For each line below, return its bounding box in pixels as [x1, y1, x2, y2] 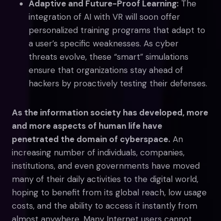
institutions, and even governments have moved [12, 160, 200, 171]
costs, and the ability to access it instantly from [12, 200, 197, 211]
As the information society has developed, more [12, 107, 208, 118]
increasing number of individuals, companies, [12, 147, 184, 158]
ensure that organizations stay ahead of [29, 64, 183, 75]
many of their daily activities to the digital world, [12, 173, 198, 184]
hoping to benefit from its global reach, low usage [12, 186, 207, 198]
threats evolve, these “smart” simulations [29, 51, 188, 62]
